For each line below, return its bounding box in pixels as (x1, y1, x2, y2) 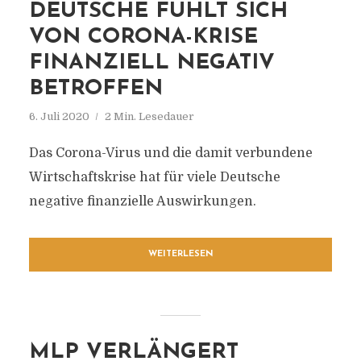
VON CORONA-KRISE (28, 27, 258, 48)
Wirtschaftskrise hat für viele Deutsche (28, 170, 280, 185)
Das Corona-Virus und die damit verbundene (28, 146, 313, 160)
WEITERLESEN (147, 250, 214, 259)
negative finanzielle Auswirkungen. (28, 194, 256, 209)
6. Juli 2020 (28, 110, 89, 122)
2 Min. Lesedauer (104, 110, 194, 122)
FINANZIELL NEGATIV (28, 52, 275, 74)
